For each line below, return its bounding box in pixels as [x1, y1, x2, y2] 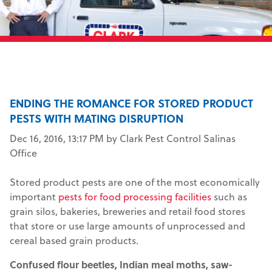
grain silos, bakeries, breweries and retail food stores [10, 203, 245, 218]
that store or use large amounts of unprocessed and [10, 218, 245, 233]
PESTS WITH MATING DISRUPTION [10, 109, 183, 126]
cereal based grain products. [10, 233, 138, 247]
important [10, 189, 58, 203]
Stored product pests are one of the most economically [10, 174, 260, 189]
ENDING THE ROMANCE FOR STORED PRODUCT [10, 94, 253, 111]
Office [10, 145, 37, 160]
